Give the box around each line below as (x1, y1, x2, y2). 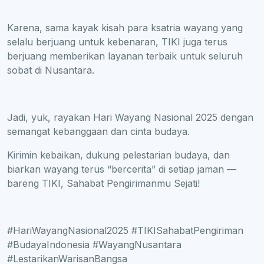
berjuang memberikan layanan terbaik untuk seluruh (7, 49, 243, 62)
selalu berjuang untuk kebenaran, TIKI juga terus (7, 35, 227, 48)
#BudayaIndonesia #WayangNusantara (7, 238, 181, 250)
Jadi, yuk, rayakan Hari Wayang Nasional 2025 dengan (7, 111, 253, 123)
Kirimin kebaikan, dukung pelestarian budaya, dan (7, 148, 230, 161)
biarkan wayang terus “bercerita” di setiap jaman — (7, 163, 236, 175)
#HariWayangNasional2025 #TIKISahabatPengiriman (7, 224, 243, 236)
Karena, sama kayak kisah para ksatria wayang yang (7, 21, 243, 34)
